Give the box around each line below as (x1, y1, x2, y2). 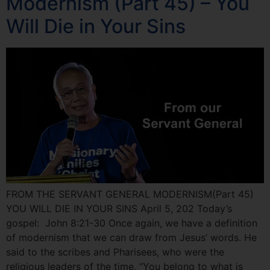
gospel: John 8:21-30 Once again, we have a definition (6, 216, 257, 229)
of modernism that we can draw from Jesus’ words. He (6, 231, 257, 243)
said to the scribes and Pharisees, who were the (6, 245, 224, 258)
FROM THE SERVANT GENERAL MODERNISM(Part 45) (6, 187, 254, 200)
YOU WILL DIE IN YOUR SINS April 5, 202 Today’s (6, 202, 232, 215)
